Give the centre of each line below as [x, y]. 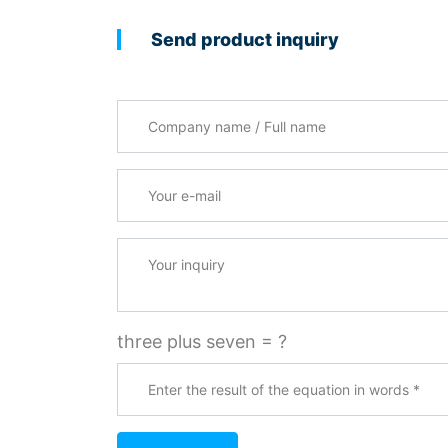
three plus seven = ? [202, 341]
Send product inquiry [245, 39]
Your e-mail [164, 181]
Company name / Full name [231, 112]
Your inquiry [166, 250]
